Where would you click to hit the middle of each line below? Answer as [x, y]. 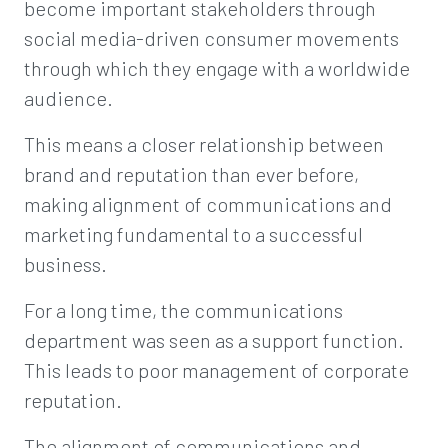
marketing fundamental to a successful [193, 234]
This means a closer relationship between [204, 144]
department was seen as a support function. [214, 340]
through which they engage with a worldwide [217, 68]
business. [65, 264]
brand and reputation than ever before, [191, 174]
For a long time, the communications [183, 310]
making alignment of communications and [208, 204]
